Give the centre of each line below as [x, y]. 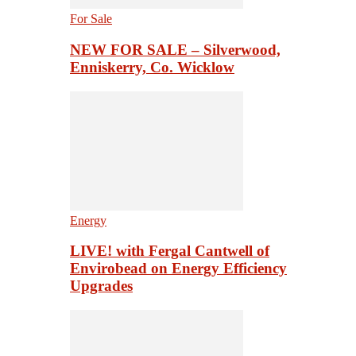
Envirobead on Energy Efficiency [178, 269]
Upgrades [101, 286]
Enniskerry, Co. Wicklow [152, 67]
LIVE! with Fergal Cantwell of [170, 251]
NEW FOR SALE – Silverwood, [175, 49]
